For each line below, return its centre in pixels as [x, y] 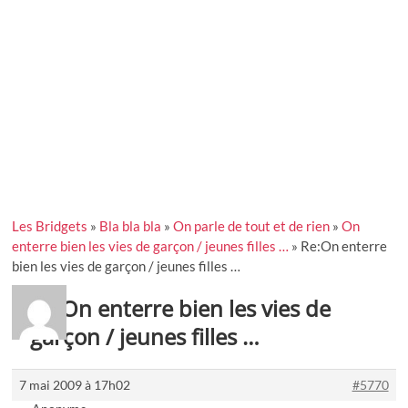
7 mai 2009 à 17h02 [75, 384]
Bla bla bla [131, 225]
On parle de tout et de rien [252, 225]
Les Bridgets [50, 225]
